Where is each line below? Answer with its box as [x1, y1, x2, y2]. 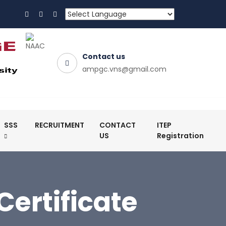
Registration [156, 131, 204, 141]
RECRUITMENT [34, 120, 84, 130]
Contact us [82, 51, 125, 62]
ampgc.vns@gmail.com [82, 64, 166, 74]
